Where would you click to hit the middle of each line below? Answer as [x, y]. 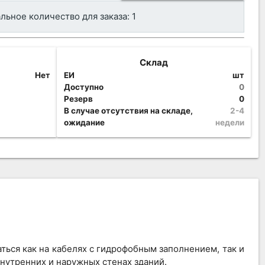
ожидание [84, 122]
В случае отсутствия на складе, [128, 110]
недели [230, 122]
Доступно [83, 87]
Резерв [78, 98]
